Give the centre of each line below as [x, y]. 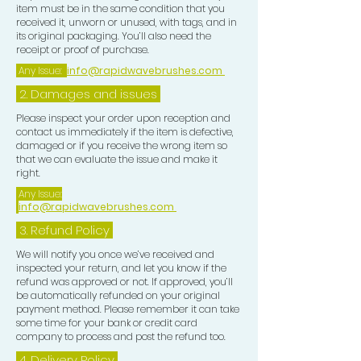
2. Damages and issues [88, 94]
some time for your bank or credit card [107, 323]
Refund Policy [72, 230]
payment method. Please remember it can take [128, 309]
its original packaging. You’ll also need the [114, 36]
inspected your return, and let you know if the [121, 268]
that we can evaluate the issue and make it [117, 160]
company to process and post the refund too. [121, 337]
